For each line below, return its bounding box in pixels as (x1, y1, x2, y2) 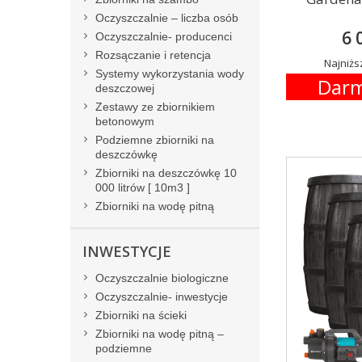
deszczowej (95, 82, 154, 95)
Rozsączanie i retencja (95, 48, 211, 61)
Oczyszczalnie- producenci (95, 30, 232, 43)
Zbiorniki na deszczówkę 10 (95, 166, 237, 179)
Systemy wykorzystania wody (95, 67, 244, 80)
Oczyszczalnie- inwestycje (95, 290, 228, 303)
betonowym (95, 115, 154, 128)
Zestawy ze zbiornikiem (95, 100, 215, 113)
